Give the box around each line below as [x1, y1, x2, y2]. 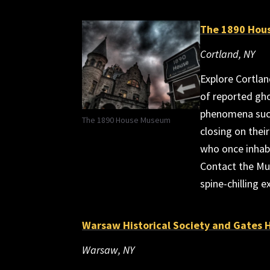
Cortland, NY [200, 47, 255, 61]
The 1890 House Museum [82, 114, 171, 125]
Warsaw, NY [82, 243, 134, 257]
